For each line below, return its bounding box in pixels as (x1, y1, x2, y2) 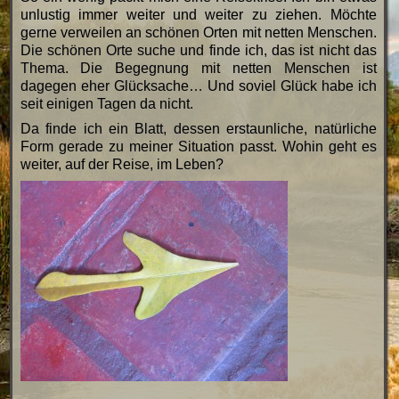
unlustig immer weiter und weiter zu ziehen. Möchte (20, 7, 377, 23)
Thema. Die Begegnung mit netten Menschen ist (20, 61, 377, 77)
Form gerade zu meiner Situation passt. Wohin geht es (20, 139, 377, 155)
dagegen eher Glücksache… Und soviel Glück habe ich (20, 78, 377, 94)
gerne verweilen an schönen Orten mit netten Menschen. (20, 25, 377, 41)
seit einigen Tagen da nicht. (20, 96, 193, 112)
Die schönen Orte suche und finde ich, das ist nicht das (20, 43, 377, 59)
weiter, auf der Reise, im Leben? (20, 157, 224, 173)
